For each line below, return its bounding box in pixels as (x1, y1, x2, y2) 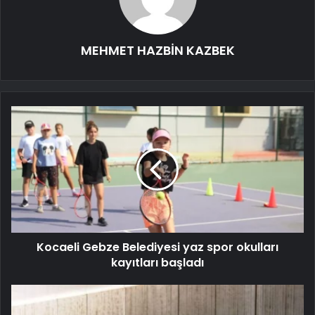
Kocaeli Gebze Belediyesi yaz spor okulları (37, 239, 278, 256)
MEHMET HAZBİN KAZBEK (80, 41, 235, 60)
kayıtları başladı (111, 255, 204, 271)
